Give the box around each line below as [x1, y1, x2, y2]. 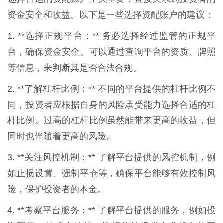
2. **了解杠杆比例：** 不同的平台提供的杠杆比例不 [7, 83, 216, 94]
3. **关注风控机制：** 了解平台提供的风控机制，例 [7, 152, 216, 162]
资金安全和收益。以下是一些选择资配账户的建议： [7, 9, 214, 20]
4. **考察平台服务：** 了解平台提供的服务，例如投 [7, 205, 216, 215]
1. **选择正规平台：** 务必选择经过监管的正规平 [7, 30, 216, 41]
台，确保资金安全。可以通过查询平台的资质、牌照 [7, 46, 216, 57]
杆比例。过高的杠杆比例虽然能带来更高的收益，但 [7, 115, 216, 125]
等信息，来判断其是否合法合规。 [7, 62, 142, 73]
